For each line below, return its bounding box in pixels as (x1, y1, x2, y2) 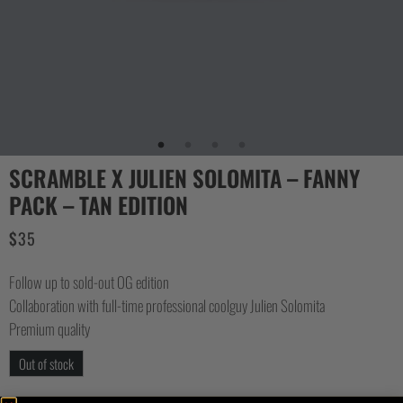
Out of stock (19, 353, 74, 373)
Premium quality (9, 317, 90, 340)
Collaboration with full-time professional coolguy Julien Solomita (9, 293, 325, 317)
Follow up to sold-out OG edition (9, 270, 169, 293)
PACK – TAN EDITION (9, 188, 188, 222)
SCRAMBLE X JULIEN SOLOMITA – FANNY (9, 161, 360, 195)
